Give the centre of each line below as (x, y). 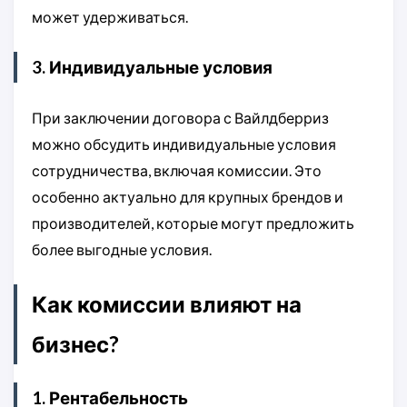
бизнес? (75, 344)
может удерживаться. (110, 17)
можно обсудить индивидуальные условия (184, 144)
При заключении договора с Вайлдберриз (180, 118)
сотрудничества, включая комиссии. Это (177, 171)
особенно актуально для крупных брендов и (188, 197)
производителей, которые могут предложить (193, 223)
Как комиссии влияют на (167, 304)
